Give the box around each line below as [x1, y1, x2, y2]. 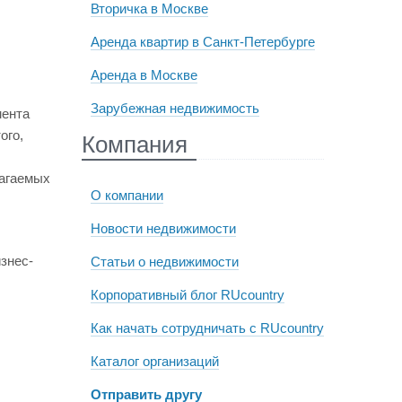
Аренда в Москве [90, 67, 197, 83]
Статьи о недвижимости [90, 254, 239, 269]
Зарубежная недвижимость [90, 100, 259, 116]
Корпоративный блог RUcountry [90, 287, 284, 302]
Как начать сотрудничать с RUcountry [90, 320, 324, 336]
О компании [90, 188, 163, 203]
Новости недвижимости [90, 221, 236, 236]
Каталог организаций [90, 354, 219, 369]
